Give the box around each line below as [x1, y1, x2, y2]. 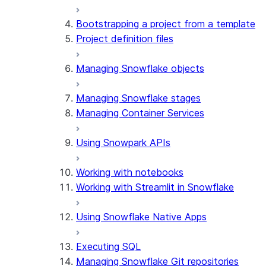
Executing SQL [76, 240, 141, 252]
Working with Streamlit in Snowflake [76, 181, 234, 193]
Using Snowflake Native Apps [76, 211, 207, 223]
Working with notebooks [76, 166, 183, 178]
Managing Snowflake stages [76, 92, 201, 104]
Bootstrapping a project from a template [76, 18, 255, 30]
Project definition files [76, 33, 173, 45]
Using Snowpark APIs [76, 137, 170, 148]
